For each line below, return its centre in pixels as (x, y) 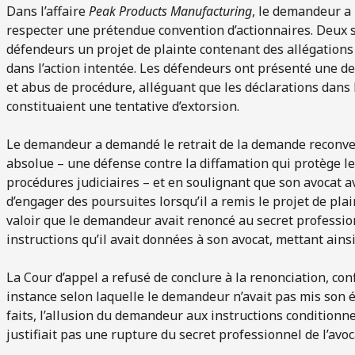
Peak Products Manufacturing (170, 11)
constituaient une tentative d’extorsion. (123, 106)
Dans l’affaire (48, 11)
